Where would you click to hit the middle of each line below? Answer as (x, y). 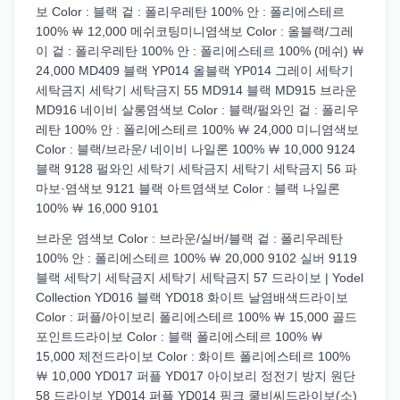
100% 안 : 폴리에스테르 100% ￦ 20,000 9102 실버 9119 (196, 258)
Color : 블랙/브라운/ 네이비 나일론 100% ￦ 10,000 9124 (196, 149)
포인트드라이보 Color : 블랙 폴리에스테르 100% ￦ (179, 337)
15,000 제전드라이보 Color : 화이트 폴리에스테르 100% (193, 356)
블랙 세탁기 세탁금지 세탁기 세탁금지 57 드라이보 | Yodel (200, 278)
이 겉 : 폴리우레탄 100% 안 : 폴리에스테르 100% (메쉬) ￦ (200, 51)
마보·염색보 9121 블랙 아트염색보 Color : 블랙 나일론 (188, 188)
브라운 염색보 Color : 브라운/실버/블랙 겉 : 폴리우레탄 (189, 238)
